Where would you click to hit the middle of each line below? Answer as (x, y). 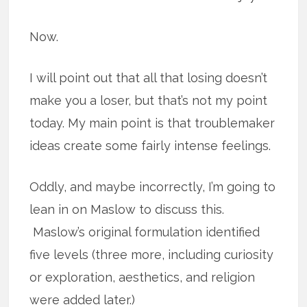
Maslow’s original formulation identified (145, 232)
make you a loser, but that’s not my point (149, 101)
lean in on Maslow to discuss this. (127, 210)
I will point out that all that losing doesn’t (149, 78)
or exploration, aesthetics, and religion (143, 278)
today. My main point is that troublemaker (152, 123)
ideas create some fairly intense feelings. (150, 146)
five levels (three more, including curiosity (152, 255)
